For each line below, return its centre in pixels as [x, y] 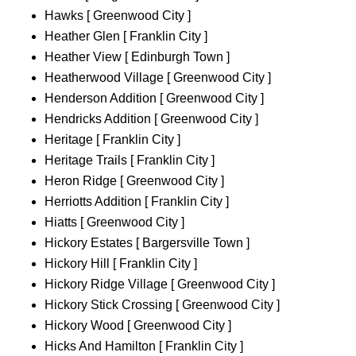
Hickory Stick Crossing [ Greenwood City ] [162, 305]
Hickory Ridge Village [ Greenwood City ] [160, 284]
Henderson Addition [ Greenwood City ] [154, 99]
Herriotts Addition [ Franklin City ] [137, 202]
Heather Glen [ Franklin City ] [126, 37]
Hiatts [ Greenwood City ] [114, 222]
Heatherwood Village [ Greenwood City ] [158, 78]
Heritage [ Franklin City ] [112, 140]
